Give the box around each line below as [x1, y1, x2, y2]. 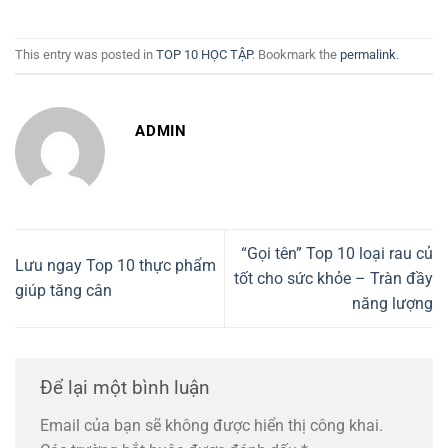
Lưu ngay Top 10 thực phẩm [15, 256, 216, 276]
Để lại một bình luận [40, 375, 215, 399]
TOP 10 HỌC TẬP [156, 46, 252, 62]
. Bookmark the [252, 46, 340, 62]
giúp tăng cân [15, 281, 112, 301]
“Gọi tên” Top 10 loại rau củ [241, 243, 433, 263]
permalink [340, 46, 396, 62]
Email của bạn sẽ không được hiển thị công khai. [40, 415, 383, 435]
